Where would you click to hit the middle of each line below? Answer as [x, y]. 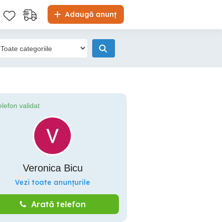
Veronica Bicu [53, 168]
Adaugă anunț [90, 14]
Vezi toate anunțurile [53, 182]
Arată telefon [58, 204]
